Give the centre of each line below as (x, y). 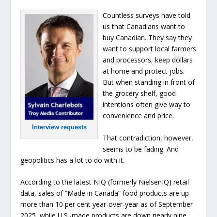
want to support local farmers (150, 49)
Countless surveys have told (147, 15)
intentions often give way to (147, 105)
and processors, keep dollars (148, 60)
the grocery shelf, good (139, 93)
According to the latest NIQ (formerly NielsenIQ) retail (105, 182)
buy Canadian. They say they (147, 38)
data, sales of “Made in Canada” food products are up (105, 193)
